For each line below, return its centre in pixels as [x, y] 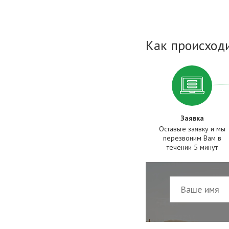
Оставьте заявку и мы [192, 129]
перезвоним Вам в [192, 138]
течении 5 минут [192, 147]
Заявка [192, 118]
